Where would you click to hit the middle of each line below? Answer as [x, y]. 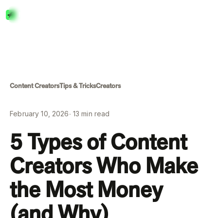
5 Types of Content [99, 142]
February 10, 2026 [39, 114]
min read [95, 114]
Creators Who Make [104, 165]
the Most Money [86, 189]
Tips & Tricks [78, 86]
